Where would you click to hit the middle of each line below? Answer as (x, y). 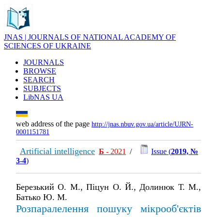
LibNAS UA (43, 97)
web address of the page (54, 124)
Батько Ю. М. (42, 197)
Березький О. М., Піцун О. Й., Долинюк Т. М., (108, 187)
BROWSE (40, 71)
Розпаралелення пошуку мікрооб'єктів (108, 209)
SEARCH (39, 80)
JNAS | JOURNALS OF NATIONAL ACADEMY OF (90, 37)
